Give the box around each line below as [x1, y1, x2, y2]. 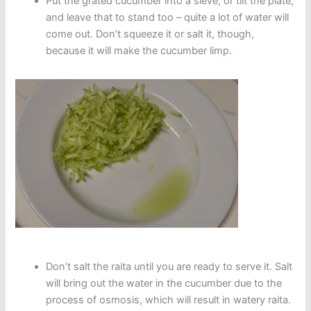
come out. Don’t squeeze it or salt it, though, [46, 28, 255, 41]
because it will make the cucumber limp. [46, 44, 233, 58]
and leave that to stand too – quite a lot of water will [46, 11, 289, 24]
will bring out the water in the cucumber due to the [46, 276, 283, 289]
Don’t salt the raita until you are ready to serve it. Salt [46, 260, 293, 273]
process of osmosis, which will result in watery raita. [46, 293, 292, 306]
